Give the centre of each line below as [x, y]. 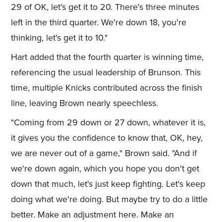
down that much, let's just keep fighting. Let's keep [108, 184]
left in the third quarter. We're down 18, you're [99, 23]
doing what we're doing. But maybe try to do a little [110, 199]
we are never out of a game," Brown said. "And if [104, 153]
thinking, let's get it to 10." [59, 38]
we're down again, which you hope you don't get [105, 169]
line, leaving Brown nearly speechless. [85, 103]
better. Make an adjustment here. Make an [93, 215]
